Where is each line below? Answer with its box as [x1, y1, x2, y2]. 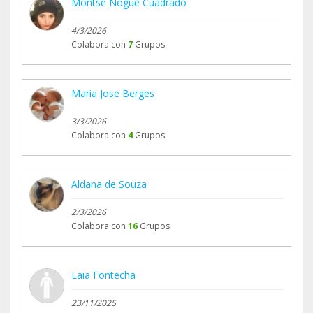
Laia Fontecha [71, 268, 136, 282]
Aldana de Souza [71, 177, 147, 191]
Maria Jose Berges [71, 87, 154, 101]
